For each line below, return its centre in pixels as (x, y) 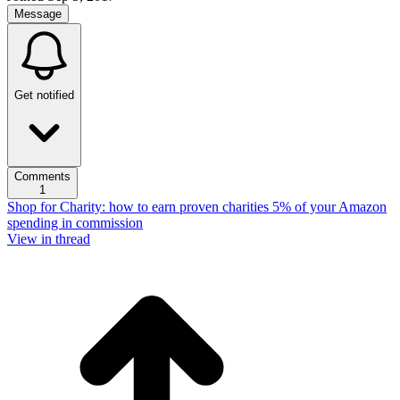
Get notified (44, 95)
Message (38, 14)
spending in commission (75, 223)
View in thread (49, 239)
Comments (42, 176)
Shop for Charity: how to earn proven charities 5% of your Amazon (197, 207)
